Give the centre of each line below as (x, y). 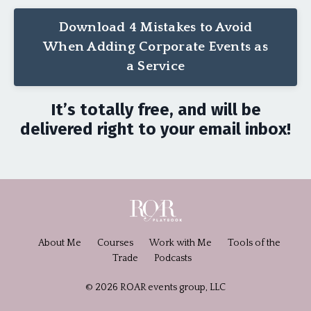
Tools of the (254, 243)
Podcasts (173, 259)
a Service (155, 67)
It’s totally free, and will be (155, 110)
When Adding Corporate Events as (155, 47)
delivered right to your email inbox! (155, 129)
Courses (115, 243)
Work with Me (180, 243)
